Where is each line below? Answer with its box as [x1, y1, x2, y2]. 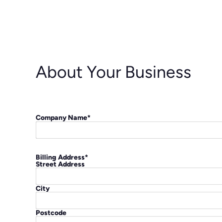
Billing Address [36, 153, 85, 161]
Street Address [36, 160, 85, 168]
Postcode [36, 208, 66, 217]
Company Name [36, 113, 87, 121]
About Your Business [36, 62, 191, 81]
